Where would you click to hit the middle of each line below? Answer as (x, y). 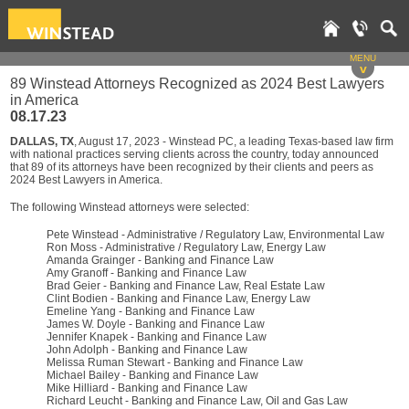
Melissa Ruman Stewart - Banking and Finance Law (175, 362)
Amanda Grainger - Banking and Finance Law (160, 260)
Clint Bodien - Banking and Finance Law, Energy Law (178, 299)
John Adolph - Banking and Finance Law (147, 350)
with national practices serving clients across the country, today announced (194, 154)
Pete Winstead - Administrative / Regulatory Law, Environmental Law (215, 235)
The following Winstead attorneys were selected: (130, 207)
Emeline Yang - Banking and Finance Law (151, 311)
